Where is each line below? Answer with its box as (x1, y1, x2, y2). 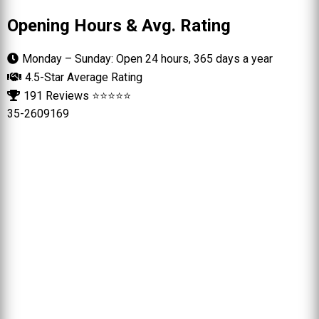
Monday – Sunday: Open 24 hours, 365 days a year (22, 51, 273, 66)
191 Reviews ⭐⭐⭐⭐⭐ (23, 88, 131, 103)
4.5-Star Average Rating (25, 70, 142, 84)
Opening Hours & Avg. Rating (7, 15, 231, 36)
